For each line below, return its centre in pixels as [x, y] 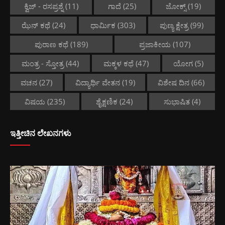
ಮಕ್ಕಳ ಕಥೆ [118, 63]
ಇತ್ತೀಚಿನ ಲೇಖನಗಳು [41, 133]
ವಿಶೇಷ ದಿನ [174, 82]
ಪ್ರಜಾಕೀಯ [155, 44]
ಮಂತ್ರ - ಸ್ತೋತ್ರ [42, 63]
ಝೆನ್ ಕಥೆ [36, 25]
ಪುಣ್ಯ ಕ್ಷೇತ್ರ [174, 25]
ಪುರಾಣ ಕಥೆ [51, 44]
